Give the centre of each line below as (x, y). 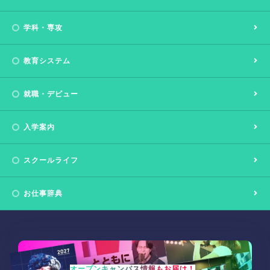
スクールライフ (51, 160)
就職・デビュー (51, 94)
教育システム (47, 61)
